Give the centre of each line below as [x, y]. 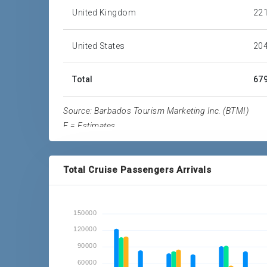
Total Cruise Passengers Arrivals [137, 170]
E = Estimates [89, 126]
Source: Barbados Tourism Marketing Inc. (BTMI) [156, 111]
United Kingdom [104, 13]
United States [99, 46]
